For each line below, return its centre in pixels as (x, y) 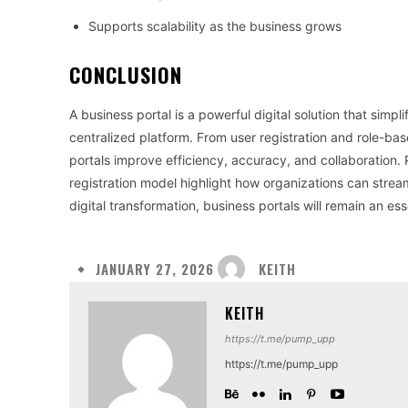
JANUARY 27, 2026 (155, 269)
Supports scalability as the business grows (215, 26)
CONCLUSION (126, 75)
